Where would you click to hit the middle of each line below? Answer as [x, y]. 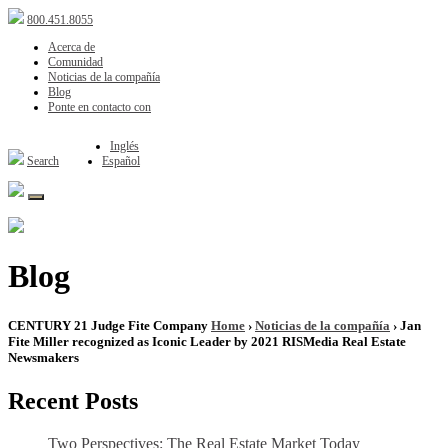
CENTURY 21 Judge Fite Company [109, 325]
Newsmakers [43, 357]
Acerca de [71, 47]
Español [121, 161]
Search [43, 161]
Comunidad [75, 62]
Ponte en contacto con [99, 107]
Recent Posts [73, 400]
